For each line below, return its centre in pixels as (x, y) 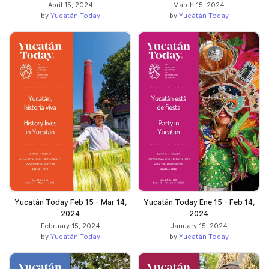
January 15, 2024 (199, 225)
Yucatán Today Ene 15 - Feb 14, (199, 202)
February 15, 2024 (70, 225)
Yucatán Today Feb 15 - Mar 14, (70, 202)
